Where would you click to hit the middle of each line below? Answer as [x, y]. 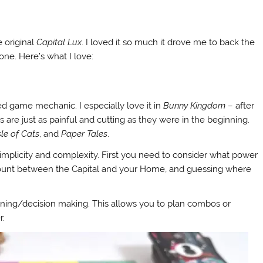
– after [240, 106]
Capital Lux [59, 42]
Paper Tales [85, 134]
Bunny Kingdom [195, 106]
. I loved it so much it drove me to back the [168, 42]
